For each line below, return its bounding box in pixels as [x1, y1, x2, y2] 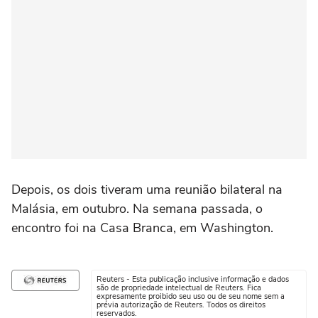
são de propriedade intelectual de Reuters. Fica [97, 282, 261, 293]
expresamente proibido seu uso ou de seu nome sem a [97, 290, 285, 302]
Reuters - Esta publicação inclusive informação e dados [97, 273, 289, 285]
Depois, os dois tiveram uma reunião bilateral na [11, 180, 283, 198]
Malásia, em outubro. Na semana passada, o [11, 199, 263, 217]
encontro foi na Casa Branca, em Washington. [11, 219, 273, 236]
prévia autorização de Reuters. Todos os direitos [97, 299, 265, 310]
